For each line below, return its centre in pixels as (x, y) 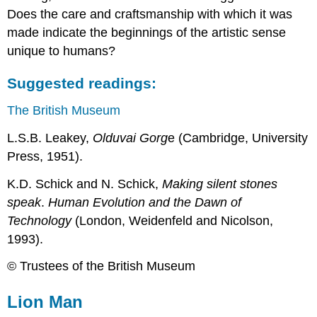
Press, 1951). (45, 156)
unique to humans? (62, 51)
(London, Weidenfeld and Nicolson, (173, 220)
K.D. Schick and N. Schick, (85, 184)
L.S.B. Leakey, (50, 138)
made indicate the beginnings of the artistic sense (147, 33)
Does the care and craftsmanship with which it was (150, 15)
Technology (40, 220)
